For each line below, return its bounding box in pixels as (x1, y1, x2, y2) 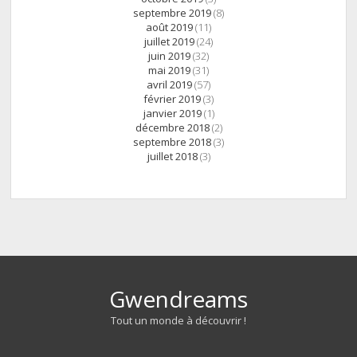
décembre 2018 (135, 120, 210, 135)
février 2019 (143, 92, 201, 107)
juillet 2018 (147, 149, 198, 164)
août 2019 (146, 20, 193, 35)
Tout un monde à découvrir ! (111, 312, 246, 328)
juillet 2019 (144, 34, 194, 49)
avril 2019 (147, 77, 192, 92)
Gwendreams (109, 283, 248, 314)
